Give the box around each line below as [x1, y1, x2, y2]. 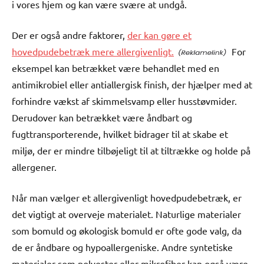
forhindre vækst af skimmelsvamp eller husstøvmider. [12, 94, 237, 107]
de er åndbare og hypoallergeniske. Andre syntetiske [12, 240, 233, 253]
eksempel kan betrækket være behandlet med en [12, 61, 219, 74]
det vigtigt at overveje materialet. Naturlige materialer [12, 207, 241, 220]
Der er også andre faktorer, [12, 28, 127, 41]
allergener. [12, 160, 57, 173]
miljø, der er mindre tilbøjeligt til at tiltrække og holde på [12, 144, 250, 156]
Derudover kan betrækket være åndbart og [12, 111, 192, 123]
